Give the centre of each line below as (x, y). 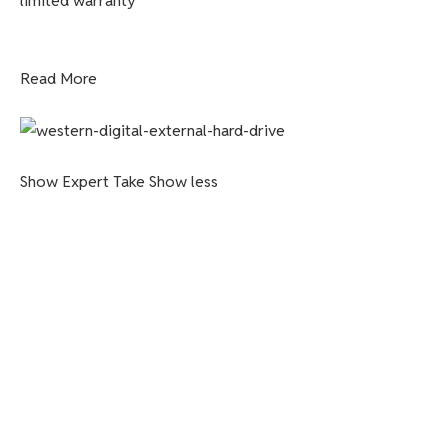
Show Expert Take (82, 182)
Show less (183, 182)
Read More (58, 79)
